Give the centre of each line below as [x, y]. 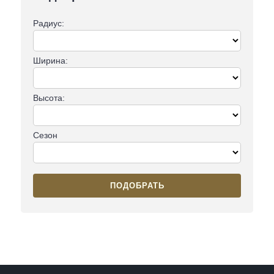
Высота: [49, 98]
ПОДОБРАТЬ [137, 185]
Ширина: [50, 60]
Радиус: [48, 23]
